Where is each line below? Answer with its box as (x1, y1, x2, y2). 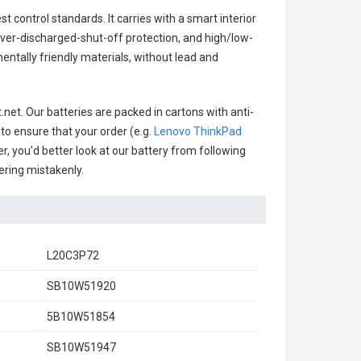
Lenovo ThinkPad (154, 125, 242, 138)
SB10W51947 (47, 341, 116, 354)
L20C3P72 (47, 249, 99, 262)
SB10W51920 (47, 280, 116, 293)
